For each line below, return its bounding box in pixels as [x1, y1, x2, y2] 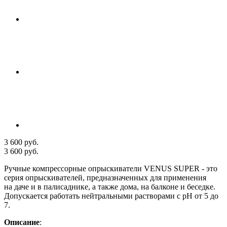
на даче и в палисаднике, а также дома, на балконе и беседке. [4, 182, 215, 191]
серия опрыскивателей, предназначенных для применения [4, 173, 206, 182]
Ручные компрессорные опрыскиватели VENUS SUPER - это [4, 164, 217, 173]
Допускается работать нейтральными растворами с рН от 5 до [4, 191, 218, 200]
